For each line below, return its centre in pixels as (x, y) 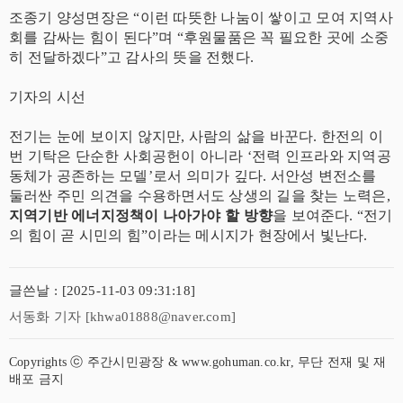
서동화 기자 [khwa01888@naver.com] (122, 317)
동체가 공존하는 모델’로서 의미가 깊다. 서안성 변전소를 (193, 176)
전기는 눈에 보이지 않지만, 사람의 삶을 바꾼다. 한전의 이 (197, 136)
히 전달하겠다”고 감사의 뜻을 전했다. (131, 57)
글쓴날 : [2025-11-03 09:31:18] (102, 291)
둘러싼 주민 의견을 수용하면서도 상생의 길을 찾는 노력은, (200, 196)
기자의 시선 (48, 97)
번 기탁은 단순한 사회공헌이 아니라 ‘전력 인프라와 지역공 (200, 156)
